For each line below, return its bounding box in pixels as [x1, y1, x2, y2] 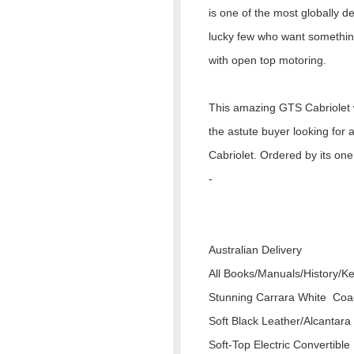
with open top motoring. [209, 54, 326, 66]
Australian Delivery [209, 243, 302, 256]
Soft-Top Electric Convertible [209, 338, 350, 351]
